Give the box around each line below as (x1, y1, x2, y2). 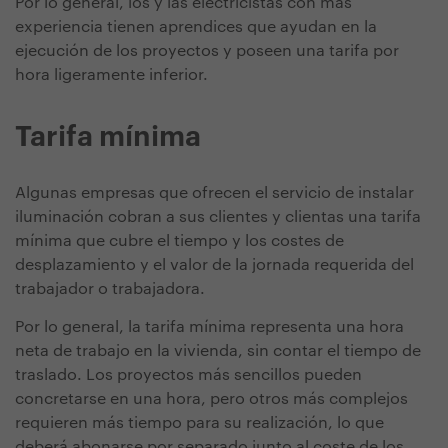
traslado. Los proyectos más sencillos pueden (15, 367, 362, 384)
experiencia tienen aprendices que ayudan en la (15, 19, 377, 36)
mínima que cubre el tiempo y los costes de (15, 233, 344, 250)
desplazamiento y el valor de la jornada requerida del (15, 257, 414, 274)
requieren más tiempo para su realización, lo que (15, 415, 384, 432)
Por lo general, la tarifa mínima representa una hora (15, 319, 404, 336)
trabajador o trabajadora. (15, 281, 205, 298)
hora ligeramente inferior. (15, 67, 208, 84)
